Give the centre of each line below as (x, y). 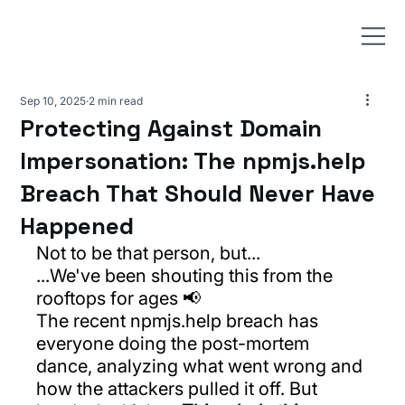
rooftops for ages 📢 (119, 298)
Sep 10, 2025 (53, 101)
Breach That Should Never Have (198, 193)
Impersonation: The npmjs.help (193, 161)
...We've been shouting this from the (187, 276)
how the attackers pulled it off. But (179, 389)
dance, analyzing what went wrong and (202, 366)
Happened (77, 226)
